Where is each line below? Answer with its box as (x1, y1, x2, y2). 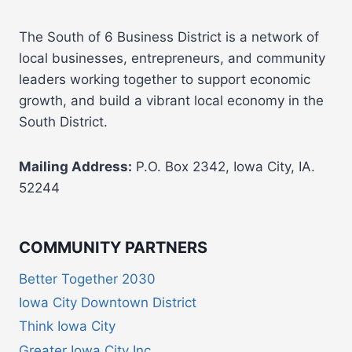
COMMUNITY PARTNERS (19, 238, 207, 257)
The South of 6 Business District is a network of (19, 29, 319, 45)
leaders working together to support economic (19, 71, 310, 87)
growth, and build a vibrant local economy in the (19, 93, 324, 108)
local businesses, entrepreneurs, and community (19, 50, 325, 66)
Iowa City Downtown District (19, 295, 196, 311)
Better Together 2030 (19, 270, 156, 287)
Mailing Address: (19, 159, 132, 174)
